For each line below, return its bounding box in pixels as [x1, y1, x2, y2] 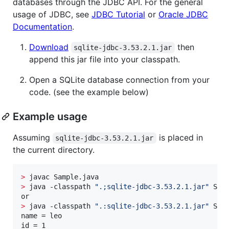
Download [29, 41, 68, 52]
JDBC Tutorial [91, 9, 145, 19]
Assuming [13, 132, 53, 143]
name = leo [21, 211, 62, 220]
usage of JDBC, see [13, 9, 91, 19]
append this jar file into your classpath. [29, 54, 180, 64]
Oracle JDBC [158, 9, 208, 19]
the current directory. [13, 144, 95, 155]
